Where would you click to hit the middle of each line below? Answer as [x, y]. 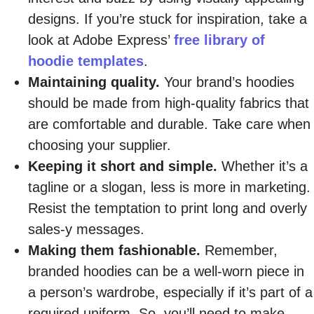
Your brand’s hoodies [227, 82]
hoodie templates [86, 61]
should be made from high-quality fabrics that [169, 103]
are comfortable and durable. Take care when [169, 124]
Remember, [239, 250]
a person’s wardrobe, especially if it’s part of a [170, 292]
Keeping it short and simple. [123, 166]
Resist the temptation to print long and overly [168, 208]
